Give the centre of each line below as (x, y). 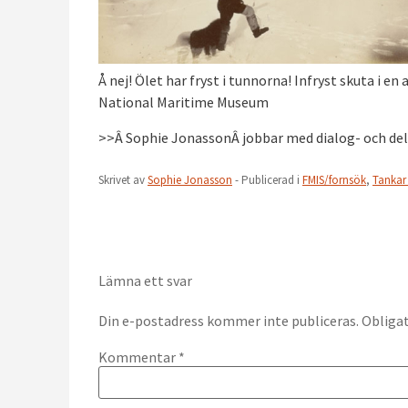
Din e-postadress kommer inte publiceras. (229, 320)
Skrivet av (123, 179)
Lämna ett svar (145, 280)
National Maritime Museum (184, 102)
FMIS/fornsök (334, 179)
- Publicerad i (267, 179)
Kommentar (138, 357)
